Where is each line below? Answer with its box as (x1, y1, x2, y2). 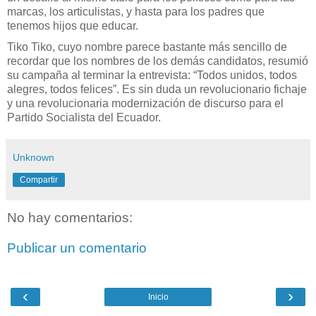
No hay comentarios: (7, 209, 133, 225)
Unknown (13, 151, 54, 163)
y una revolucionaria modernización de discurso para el (7, 97, 284, 109)
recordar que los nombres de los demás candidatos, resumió (7, 54, 308, 67)
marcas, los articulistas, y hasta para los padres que (7, 5, 265, 18)
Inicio (147, 291, 169, 302)
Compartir (20, 174, 58, 185)
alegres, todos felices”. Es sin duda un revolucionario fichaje (7, 83, 307, 95)
